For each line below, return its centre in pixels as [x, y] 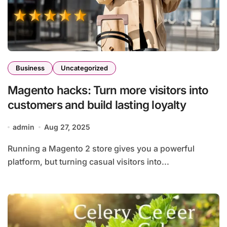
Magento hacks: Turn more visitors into [108, 90]
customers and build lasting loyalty [97, 105]
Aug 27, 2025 [67, 127]
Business [30, 68]
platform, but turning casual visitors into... [88, 162]
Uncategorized [84, 68]
